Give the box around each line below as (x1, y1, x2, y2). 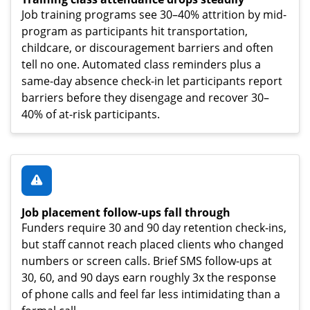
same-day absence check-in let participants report (21, 73, 282, 89)
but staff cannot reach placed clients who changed (21, 236, 284, 252)
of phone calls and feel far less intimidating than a (21, 286, 280, 302)
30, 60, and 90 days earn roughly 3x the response (21, 269, 276, 285)
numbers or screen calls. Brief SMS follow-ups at (21, 253, 272, 268)
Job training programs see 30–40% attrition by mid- (21, 6, 286, 22)
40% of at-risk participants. (21, 106, 160, 122)
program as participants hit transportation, (21, 23, 248, 39)
